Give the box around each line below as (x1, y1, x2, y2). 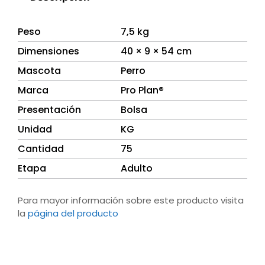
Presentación (18, 103, 81, 117)
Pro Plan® (121, 83, 164, 98)
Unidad (18, 122, 52, 137)
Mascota (18, 64, 61, 78)
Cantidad (18, 142, 64, 156)
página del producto (28, 206, 118, 219)
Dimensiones (18, 44, 79, 59)
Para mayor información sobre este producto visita (18, 193, 244, 206)
